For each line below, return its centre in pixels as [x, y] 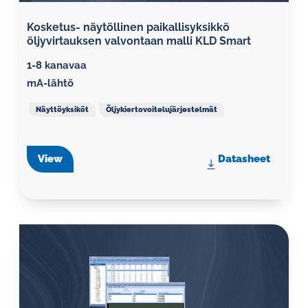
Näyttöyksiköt [62, 109]
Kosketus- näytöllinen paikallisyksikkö [128, 27]
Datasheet [244, 159]
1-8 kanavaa [57, 65]
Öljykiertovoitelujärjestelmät [161, 109]
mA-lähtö [50, 83]
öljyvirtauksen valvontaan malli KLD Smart [139, 41]
